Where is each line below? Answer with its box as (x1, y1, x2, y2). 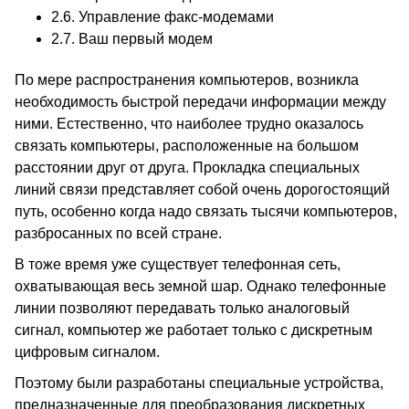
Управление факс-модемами (79, 9, 274, 25)
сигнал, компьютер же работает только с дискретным (15, 322, 372, 338)
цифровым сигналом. (15, 344, 160, 360)
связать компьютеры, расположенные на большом (15, 138, 359, 153)
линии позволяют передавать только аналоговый (15, 300, 350, 316)
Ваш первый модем (79, 31, 213, 47)
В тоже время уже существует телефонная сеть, (15, 257, 341, 272)
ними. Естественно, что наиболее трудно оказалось (15, 116, 363, 131)
